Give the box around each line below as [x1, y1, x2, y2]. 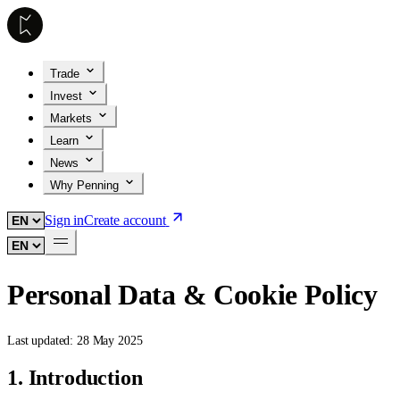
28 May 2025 [77, 334, 143, 348]
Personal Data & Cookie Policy [7, 278, 378, 311]
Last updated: [7, 334, 78, 348]
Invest [50, 89, 82, 103]
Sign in [45, 212, 84, 228]
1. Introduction [7, 366, 143, 389]
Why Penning [50, 179, 119, 192]
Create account [83, 212, 166, 228]
